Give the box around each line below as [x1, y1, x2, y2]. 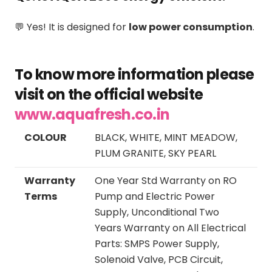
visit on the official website [15, 84, 203, 104]
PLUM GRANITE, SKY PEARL [95, 146, 216, 160]
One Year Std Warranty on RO [95, 173, 237, 188]
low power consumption [129, 19, 253, 34]
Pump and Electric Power [95, 189, 215, 203]
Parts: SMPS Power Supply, [95, 236, 219, 251]
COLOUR [24, 130, 67, 144]
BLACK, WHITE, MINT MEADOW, [95, 130, 237, 144]
